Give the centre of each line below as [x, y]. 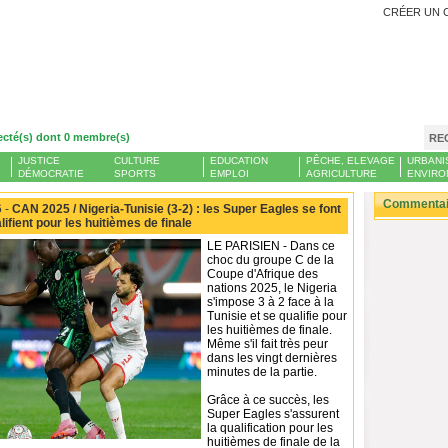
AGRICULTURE [341, 173]
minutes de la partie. [262, 372]
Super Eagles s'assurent [273, 414]
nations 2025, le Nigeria [272, 288]
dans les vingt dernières [272, 358]
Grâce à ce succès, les [268, 400]
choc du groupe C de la [270, 260]
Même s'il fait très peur [267, 344]
